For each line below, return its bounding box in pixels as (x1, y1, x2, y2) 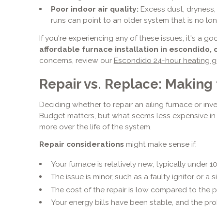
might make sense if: (124, 139, 197, 149)
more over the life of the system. (39, 122, 152, 131)
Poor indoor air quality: (50, 4, 139, 14)
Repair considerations (39, 139, 124, 149)
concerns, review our (39, 56, 114, 65)
